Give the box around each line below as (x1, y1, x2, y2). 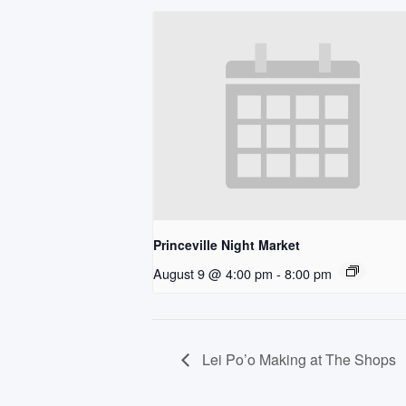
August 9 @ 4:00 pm (153, 264, 273, 284)
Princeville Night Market (153, 236, 300, 255)
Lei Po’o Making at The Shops (198, 348, 396, 370)
